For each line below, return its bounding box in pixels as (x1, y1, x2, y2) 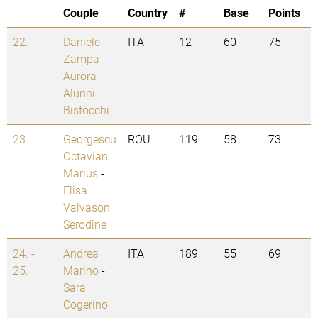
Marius (63, 165, 98, 181)
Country (128, 5, 168, 21)
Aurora (63, 68, 97, 84)
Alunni (63, 85, 95, 101)
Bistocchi (63, 102, 109, 118)
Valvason (63, 199, 110, 215)
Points (268, 5, 300, 21)
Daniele (63, 34, 100, 50)
